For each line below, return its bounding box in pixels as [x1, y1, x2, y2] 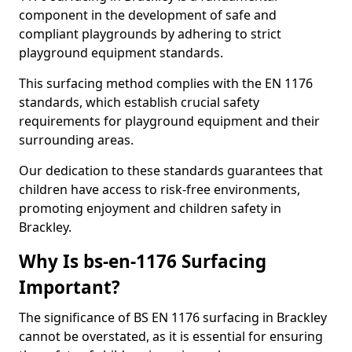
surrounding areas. [19, 131, 134, 148]
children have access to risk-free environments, [19, 181, 300, 198]
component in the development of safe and [19, 6, 277, 24]
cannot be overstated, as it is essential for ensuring [19, 328, 323, 345]
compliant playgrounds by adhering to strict [19, 25, 281, 42]
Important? [19, 275, 120, 299]
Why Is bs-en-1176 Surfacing [19, 249, 266, 273]
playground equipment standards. [19, 44, 226, 61]
